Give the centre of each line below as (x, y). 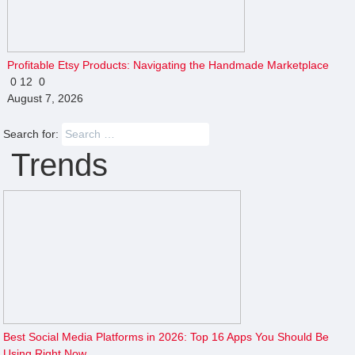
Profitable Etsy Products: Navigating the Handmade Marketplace (168, 65)
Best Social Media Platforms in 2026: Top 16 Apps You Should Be (166, 336)
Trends (56, 164)
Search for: (31, 134)
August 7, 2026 (45, 98)
